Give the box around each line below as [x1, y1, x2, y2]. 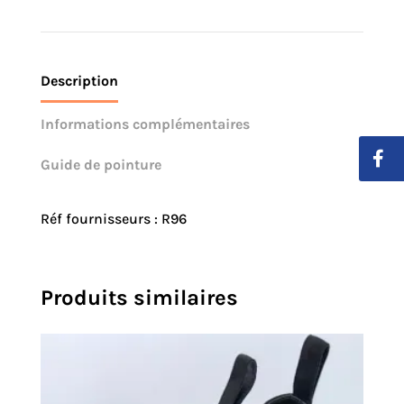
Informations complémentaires [40, 115, 250, 133]
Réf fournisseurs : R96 [40, 210, 187, 228]
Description [40, 72, 118, 90]
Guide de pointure [40, 156, 161, 174]
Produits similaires [40, 285, 238, 311]
